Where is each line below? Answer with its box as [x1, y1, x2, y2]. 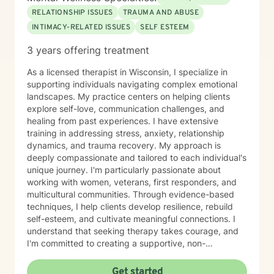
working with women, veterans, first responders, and [27, 177, 237, 187]
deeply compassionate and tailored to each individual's [27, 152, 246, 163]
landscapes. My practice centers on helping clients [27, 91, 230, 102]
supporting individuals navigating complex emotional [27, 79, 237, 89]
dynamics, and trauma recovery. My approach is [27, 140, 159, 150]
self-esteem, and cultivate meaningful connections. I [27, 213, 233, 224]
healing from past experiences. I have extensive [27, 116, 218, 126]
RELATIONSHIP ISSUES [32, 8, 113, 18]
